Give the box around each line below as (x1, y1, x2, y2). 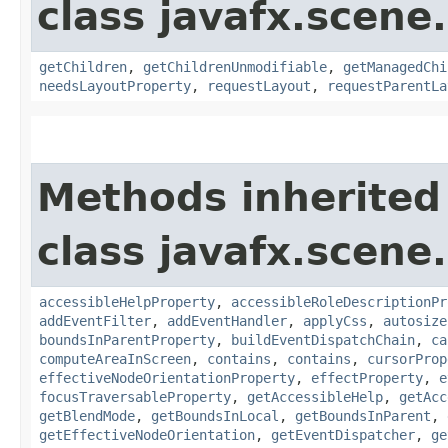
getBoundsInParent (295, 408, 431, 425)
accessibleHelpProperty (39, 294, 215, 311)
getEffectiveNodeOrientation (39, 427, 255, 444)
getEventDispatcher (271, 427, 415, 444)
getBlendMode (39, 408, 135, 425)
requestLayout (207, 78, 311, 95)
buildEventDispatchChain (231, 332, 415, 349)
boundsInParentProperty (39, 332, 215, 349)
